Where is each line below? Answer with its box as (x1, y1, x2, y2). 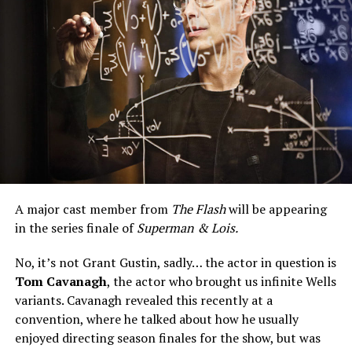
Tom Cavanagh (14, 273, 107, 291)
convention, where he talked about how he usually (14, 310, 299, 328)
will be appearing (225, 200, 327, 218)
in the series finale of (14, 219, 134, 237)
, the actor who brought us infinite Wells (106, 273, 336, 291)
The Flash (170, 200, 225, 218)
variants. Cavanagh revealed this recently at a (14, 291, 273, 310)
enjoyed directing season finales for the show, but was (14, 329, 321, 347)
